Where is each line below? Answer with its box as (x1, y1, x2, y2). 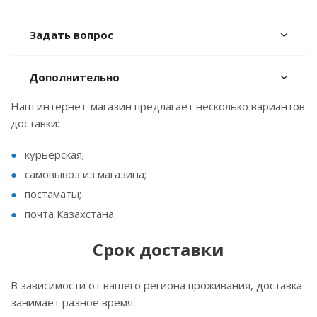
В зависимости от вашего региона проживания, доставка (11, 277, 302, 292)
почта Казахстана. (25, 206, 116, 221)
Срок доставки (93, 237, 224, 261)
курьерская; (25, 146, 84, 161)
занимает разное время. (11, 294, 135, 309)
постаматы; (25, 186, 81, 201)
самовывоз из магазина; (25, 166, 146, 181)
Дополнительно (29, 69, 120, 84)
